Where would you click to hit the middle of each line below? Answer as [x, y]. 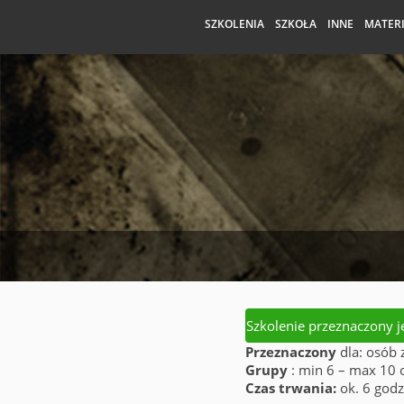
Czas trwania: [291, 388]
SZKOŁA [296, 24]
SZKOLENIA [234, 24]
